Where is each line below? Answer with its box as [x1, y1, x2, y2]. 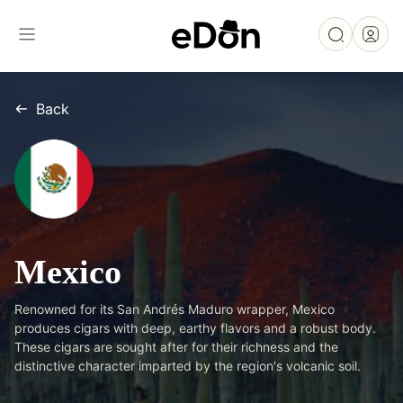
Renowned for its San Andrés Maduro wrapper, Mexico [14, 301, 335, 317]
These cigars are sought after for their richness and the [14, 339, 338, 354]
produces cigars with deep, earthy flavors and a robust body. [14, 320, 376, 336]
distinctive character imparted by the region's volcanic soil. [14, 358, 361, 373]
